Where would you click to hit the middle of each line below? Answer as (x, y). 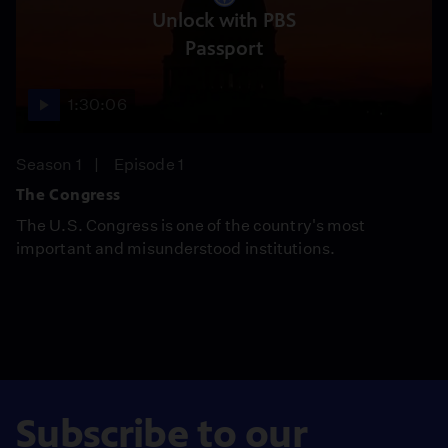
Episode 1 (149, 164)
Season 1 (49, 164)
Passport (224, 48)
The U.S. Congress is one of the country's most (191, 225)
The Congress (68, 194)
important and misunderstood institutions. (175, 248)
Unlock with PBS (224, 20)
